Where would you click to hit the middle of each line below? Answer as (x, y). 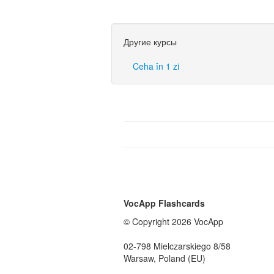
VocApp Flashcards (164, 203)
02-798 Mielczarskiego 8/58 (177, 246)
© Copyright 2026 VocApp (173, 221)
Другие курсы (150, 42)
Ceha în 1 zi (156, 66)
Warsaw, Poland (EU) (165, 258)
